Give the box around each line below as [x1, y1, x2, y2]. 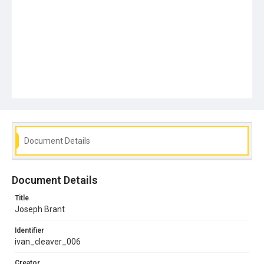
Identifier [15, 226, 44, 235]
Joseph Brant [15, 204, 65, 214]
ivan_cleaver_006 [15, 236, 81, 246]
